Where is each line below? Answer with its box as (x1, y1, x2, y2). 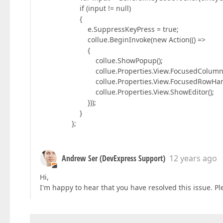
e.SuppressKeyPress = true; (40, 24, 179, 34)
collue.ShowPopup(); (40, 56, 163, 66)
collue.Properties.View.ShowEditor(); (40, 87, 214, 97)
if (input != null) (40, 3, 131, 13)
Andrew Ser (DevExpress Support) (62, 153, 165, 164)
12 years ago (169, 153, 217, 164)
